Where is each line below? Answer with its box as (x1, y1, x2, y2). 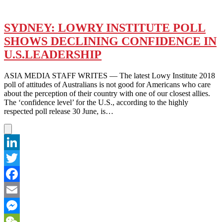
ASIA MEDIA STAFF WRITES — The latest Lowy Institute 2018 (4, 71, 215, 80)
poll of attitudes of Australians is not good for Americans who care (4, 80, 211, 89)
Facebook (4, 185, 35, 194)
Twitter (4, 169, 26, 178)
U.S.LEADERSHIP (4, 48, 102, 61)
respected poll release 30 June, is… (4, 107, 113, 115)
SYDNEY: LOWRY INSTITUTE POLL (4, 21, 206, 34)
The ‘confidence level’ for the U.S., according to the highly (4, 98, 188, 107)
